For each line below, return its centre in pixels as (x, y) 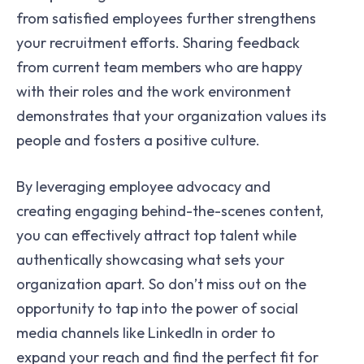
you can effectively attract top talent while (156, 235)
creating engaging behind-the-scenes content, (170, 210)
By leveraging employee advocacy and (143, 186)
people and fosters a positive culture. (138, 140)
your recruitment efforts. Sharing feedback (158, 42)
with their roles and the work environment (154, 91)
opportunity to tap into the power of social (157, 308)
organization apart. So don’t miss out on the (161, 284)
